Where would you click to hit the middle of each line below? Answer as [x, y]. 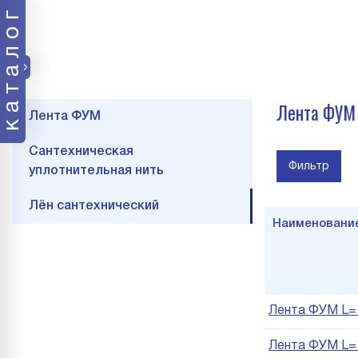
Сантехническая [81, 152]
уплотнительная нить [96, 171]
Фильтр [309, 167]
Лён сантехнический [94, 206]
